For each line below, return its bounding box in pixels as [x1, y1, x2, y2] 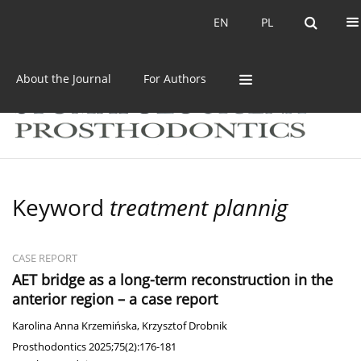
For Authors [143, 70, 206, 86]
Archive [142, 15, 182, 30]
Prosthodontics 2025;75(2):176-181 [12, 339, 176, 355]
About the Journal [16, 70, 111, 86]
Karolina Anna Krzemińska [12, 319, 137, 334]
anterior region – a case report [12, 289, 218, 309]
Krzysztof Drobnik [142, 319, 227, 334]
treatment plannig [110, 192, 288, 223]
